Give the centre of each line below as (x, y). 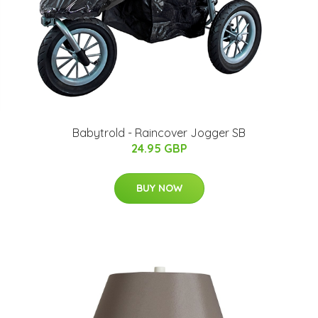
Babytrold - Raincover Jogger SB (159, 133)
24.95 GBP (159, 149)
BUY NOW (159, 188)
